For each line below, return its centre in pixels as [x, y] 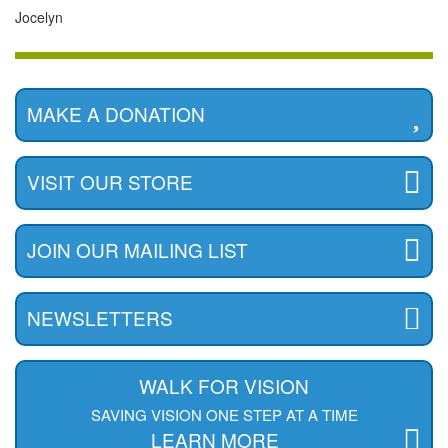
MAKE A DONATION [116, 114]
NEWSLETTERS [100, 318]
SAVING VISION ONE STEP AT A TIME [224, 415]
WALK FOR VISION [224, 386]
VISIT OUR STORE [110, 182]
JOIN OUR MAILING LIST [137, 250]
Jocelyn [39, 17]
